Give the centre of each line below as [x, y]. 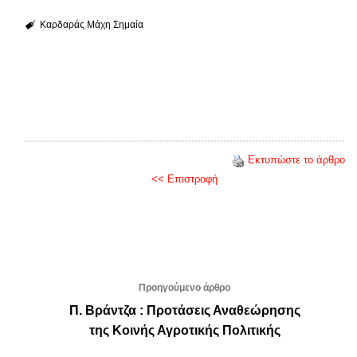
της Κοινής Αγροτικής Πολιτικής [184, 331]
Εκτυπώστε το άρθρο [296, 160]
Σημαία [128, 25]
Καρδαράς [62, 25]
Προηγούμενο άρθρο [184, 288]
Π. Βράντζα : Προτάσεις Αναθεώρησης [184, 311]
